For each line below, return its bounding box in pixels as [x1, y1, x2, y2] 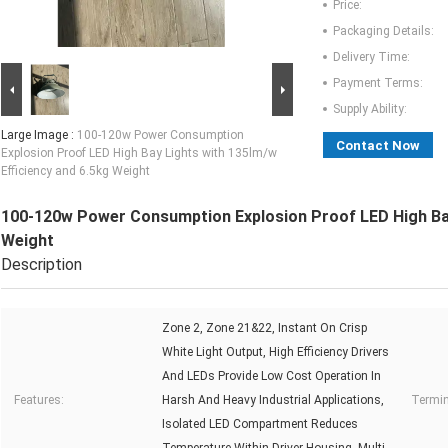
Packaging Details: [333, 24, 434, 39]
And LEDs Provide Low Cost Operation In [162, 369, 381, 384]
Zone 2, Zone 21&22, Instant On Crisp [162, 321, 367, 336]
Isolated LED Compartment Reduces [162, 417, 358, 432]
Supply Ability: [333, 102, 407, 117]
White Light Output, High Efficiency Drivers [162, 345, 389, 360]
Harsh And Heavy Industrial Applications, [162, 393, 384, 408]
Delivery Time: [333, 50, 410, 65]
